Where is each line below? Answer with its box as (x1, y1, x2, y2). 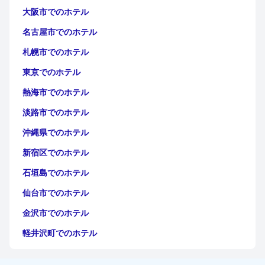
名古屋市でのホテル (22, 26, 97, 37)
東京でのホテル (22, 66, 80, 77)
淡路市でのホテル (22, 106, 89, 118)
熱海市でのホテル (22, 86, 89, 98)
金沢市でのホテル (22, 207, 89, 218)
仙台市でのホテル (22, 187, 89, 198)
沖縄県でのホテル (22, 127, 89, 138)
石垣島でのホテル (22, 167, 89, 178)
